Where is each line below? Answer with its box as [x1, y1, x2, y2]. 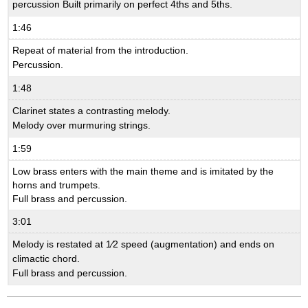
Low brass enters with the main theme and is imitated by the [12, 166, 274, 177]
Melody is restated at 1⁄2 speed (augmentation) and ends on [12, 239, 275, 250]
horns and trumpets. [12, 179, 101, 191]
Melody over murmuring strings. [12, 120, 151, 131]
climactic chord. [12, 253, 80, 265]
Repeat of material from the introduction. [12, 45, 189, 56]
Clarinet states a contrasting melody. [12, 105, 171, 117]
